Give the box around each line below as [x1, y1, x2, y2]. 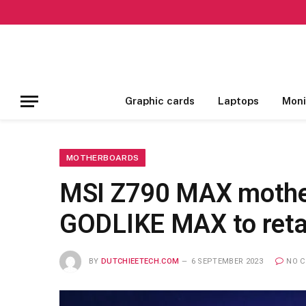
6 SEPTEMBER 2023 [191, 256, 263, 266]
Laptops [217, 95, 259, 107]
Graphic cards [124, 95, 195, 107]
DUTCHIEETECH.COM [101, 256, 180, 266]
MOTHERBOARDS [66, 153, 139, 163]
